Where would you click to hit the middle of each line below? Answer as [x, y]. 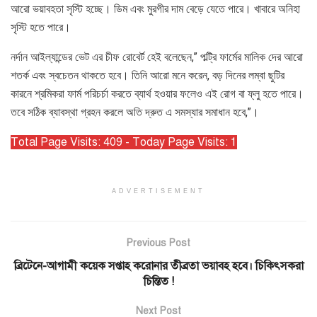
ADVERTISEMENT [158, 191]
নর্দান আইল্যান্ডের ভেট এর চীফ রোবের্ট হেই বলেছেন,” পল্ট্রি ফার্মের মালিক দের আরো [157, 57]
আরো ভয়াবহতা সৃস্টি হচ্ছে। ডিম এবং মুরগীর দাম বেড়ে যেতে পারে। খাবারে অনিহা [155, 9]
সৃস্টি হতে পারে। [41, 28]
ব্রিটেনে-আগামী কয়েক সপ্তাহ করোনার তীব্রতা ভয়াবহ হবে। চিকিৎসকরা [158, 266]
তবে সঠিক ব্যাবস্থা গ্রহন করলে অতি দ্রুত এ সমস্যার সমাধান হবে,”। [135, 113]
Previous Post [158, 243]
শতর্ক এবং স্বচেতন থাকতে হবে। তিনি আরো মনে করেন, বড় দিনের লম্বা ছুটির [148, 76]
